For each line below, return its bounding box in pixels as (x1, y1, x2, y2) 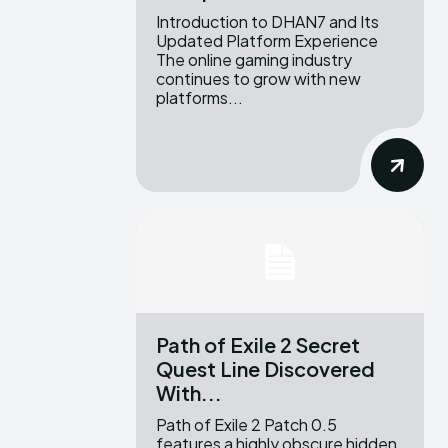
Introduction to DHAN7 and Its (156, 10, 379, 32)
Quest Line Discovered (156, 355, 375, 381)
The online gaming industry (156, 48, 352, 70)
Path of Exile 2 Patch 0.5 (156, 413, 337, 435)
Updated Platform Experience (156, 29, 378, 51)
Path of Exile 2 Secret (156, 331, 360, 357)
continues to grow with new (156, 67, 361, 89)
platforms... (156, 86, 243, 108)
